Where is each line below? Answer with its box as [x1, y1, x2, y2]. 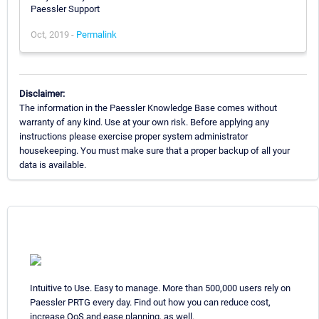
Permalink [76, 28, 117, 40]
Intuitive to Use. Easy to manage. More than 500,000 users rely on [30, 282, 291, 293]
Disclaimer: [19, 88, 65, 99]
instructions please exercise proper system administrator [19, 130, 248, 142]
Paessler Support [31, 3, 100, 14]
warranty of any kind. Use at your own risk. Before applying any [19, 116, 269, 127]
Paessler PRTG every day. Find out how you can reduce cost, [30, 296, 271, 308]
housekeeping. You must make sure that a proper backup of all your [19, 145, 290, 156]
